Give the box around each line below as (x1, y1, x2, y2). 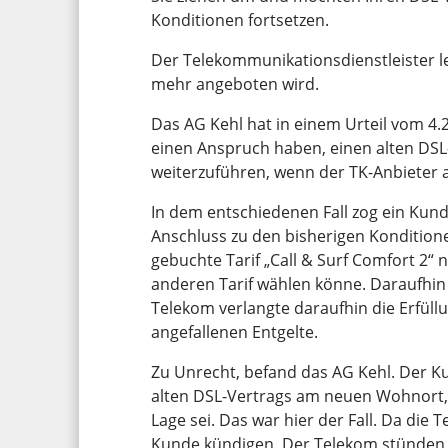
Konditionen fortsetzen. (151, 8, 329, 31)
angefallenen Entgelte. (151, 320, 318, 343)
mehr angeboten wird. (151, 72, 319, 95)
